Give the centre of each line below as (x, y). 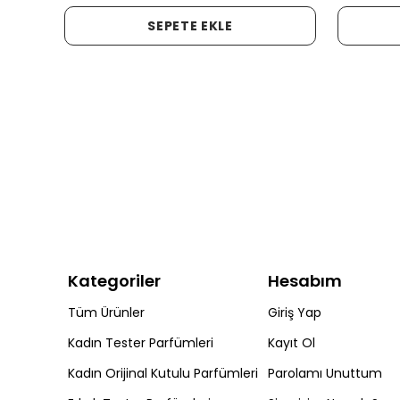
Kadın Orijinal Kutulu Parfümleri (163, 373)
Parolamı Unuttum (325, 373)
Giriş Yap (294, 312)
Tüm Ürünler (106, 312)
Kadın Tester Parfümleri (141, 343)
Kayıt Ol (291, 343)
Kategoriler (114, 281)
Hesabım (304, 281)
